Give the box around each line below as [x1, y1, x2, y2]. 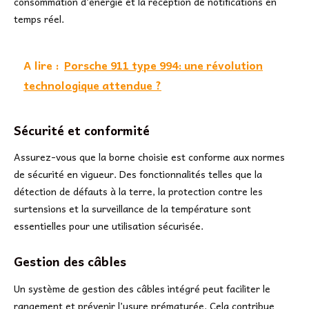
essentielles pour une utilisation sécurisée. [14, 218, 203, 234]
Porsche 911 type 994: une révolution [64, 55, 263, 74]
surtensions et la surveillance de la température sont [14, 201, 251, 217]
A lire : [23, 55, 59, 74]
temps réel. [14, 10, 64, 26]
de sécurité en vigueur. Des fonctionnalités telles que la [14, 166, 262, 182]
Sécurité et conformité [14, 119, 150, 140]
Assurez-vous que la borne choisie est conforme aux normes [14, 149, 285, 165]
